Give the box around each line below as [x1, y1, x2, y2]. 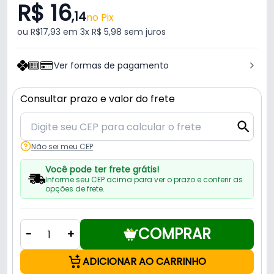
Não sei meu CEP [31, 141, 93, 152]
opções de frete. [45, 183, 105, 194]
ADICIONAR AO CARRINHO [83, 254, 206, 269]
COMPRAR [138, 224, 211, 245]
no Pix [86, 10, 114, 25]
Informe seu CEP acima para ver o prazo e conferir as [45, 174, 243, 185]
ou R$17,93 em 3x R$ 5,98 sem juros [17, 26, 166, 39]
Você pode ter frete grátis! [45, 163, 159, 176]
